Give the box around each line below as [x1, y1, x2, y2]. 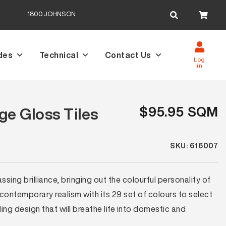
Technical [39, 49, 78, 61]
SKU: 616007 [170, 140, 218, 151]
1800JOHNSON [27, 9, 76, 19]
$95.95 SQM [139, 102, 218, 121]
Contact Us [104, 49, 151, 61]
